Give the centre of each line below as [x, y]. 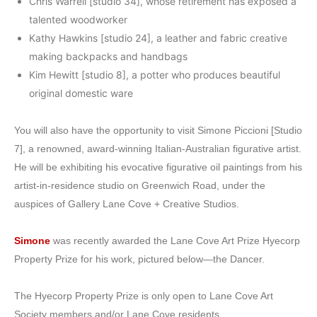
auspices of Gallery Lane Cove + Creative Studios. [127, 204]
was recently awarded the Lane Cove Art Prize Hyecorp [177, 241]
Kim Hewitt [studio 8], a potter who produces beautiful [155, 75]
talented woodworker [78, 19]
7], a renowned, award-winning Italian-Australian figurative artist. [158, 149]
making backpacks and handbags [108, 56]
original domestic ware [81, 93]
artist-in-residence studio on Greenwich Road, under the [140, 185]
